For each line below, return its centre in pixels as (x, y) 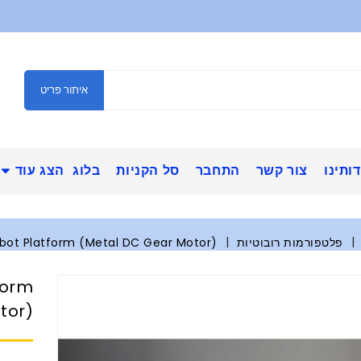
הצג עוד (39, 171)
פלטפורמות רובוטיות (290, 243)
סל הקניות (148, 171)
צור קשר (282, 171)
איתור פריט (64, 90)
